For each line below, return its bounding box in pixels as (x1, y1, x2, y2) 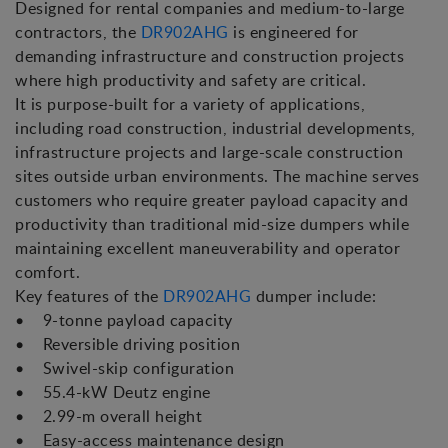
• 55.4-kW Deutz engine (15, 381, 211, 404)
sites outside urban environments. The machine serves (15, 165, 419, 188)
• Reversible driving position (15, 333, 240, 356)
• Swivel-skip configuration (15, 357, 234, 380)
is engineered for (228, 21, 359, 44)
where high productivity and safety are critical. (15, 69, 366, 92)
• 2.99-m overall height (15, 405, 202, 428)
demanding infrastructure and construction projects (15, 45, 404, 68)
